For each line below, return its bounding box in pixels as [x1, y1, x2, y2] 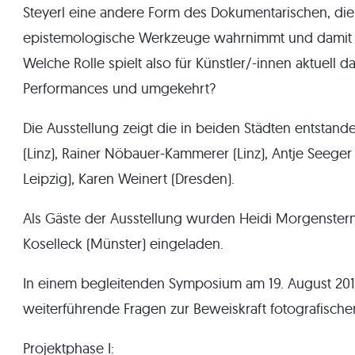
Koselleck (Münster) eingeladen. [23, 235, 223, 253]
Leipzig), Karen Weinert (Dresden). [23, 170, 235, 188]
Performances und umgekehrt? [23, 79, 216, 97]
